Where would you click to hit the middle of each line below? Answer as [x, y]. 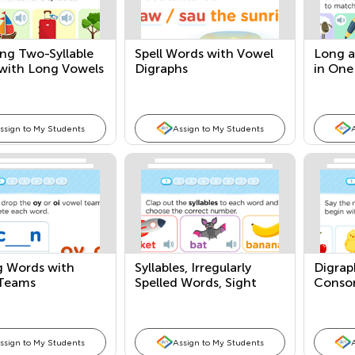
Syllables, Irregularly [193, 267]
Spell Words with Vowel [204, 53]
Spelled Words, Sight [196, 282]
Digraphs [162, 69]
